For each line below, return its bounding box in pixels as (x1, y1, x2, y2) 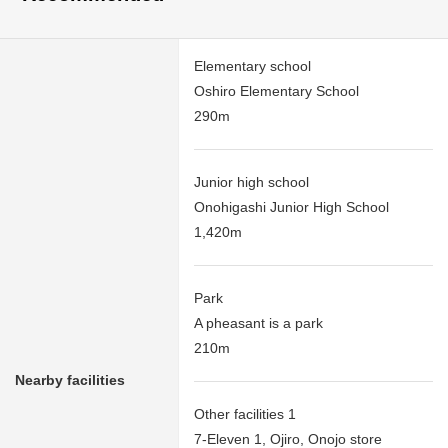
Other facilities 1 (194, 405, 296, 422)
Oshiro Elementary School (194, 82, 359, 99)
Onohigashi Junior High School (194, 198, 389, 215)
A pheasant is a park (194, 314, 323, 331)
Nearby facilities (15, 371, 125, 388)
